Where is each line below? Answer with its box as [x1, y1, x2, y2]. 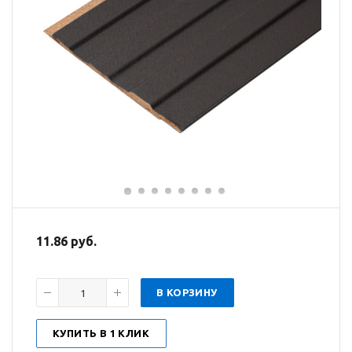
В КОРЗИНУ [156, 287, 218, 298]
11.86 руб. [36, 234, 97, 248]
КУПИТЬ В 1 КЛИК [53, 328, 149, 339]
